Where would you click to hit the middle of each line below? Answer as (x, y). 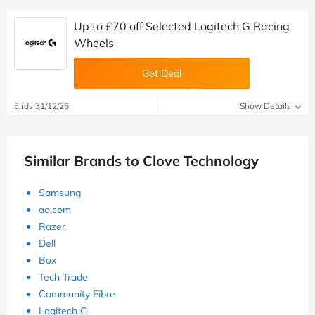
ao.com (55, 210)
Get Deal (162, 73)
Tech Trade (63, 277)
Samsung (60, 193)
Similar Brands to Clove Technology (141, 161)
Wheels (94, 43)
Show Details (266, 106)
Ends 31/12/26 (41, 106)
